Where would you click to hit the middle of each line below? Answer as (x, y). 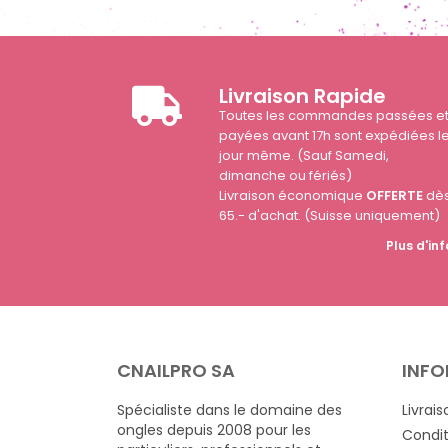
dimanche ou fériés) (286, 176)
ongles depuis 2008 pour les (214, 430)
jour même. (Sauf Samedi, (304, 156)
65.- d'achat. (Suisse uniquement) (330, 216)
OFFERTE (395, 196)
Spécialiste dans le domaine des (229, 410)
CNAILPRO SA (176, 371)
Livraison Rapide (303, 96)
